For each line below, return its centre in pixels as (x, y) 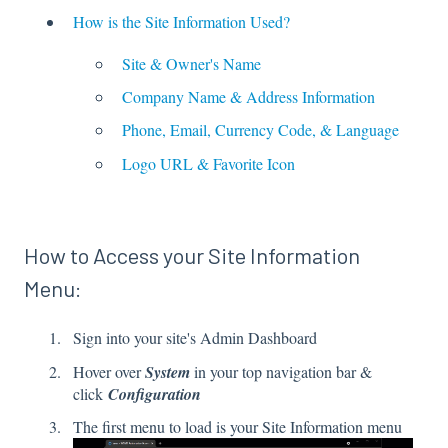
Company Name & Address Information (248, 97)
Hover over (109, 371)
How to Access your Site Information (192, 254)
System (167, 371)
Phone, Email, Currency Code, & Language (260, 130)
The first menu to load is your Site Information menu (240, 426)
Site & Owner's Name (191, 63)
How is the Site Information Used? (181, 21)
